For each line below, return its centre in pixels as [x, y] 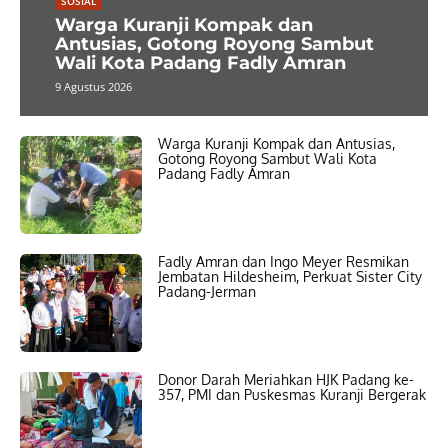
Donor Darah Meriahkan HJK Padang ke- [286, 380]
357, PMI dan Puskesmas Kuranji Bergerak [292, 395]
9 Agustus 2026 [93, 87]
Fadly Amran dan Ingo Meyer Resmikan [284, 262]
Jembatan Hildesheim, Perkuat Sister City [290, 277]
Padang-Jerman [207, 292]
